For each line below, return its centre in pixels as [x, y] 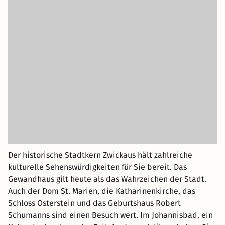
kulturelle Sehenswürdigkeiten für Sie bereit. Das [97, 167]
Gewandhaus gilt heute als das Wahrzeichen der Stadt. [107, 179]
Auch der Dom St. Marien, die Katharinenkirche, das [102, 191]
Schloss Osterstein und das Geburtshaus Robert [94, 203]
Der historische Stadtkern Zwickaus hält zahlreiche [100, 155]
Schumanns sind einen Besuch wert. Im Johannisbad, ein [110, 215]
